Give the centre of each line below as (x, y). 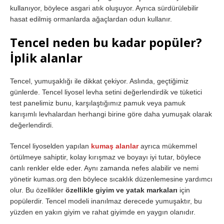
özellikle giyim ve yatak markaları (121, 190)
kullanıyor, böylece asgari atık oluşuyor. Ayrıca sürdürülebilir (104, 8)
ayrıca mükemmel (169, 146)
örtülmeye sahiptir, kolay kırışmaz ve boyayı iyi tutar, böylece (105, 157)
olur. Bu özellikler (38, 190)
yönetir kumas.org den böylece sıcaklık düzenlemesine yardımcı (111, 179)
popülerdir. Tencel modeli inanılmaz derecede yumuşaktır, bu (106, 201)
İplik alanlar (46, 57)
